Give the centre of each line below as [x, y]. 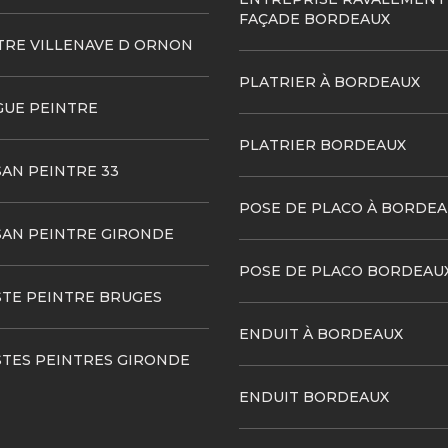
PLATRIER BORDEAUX [322, 145]
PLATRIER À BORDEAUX [329, 82]
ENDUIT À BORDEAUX [321, 334]
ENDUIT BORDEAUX [314, 397]
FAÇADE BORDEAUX [314, 19]
